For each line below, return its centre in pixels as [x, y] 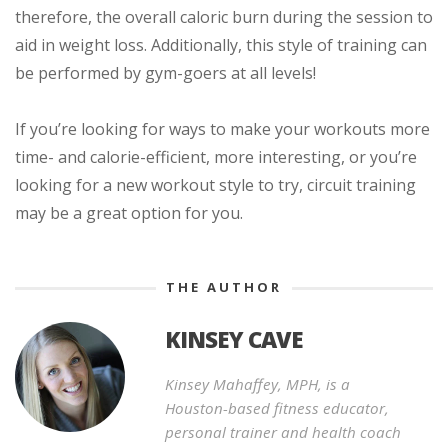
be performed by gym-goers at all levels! [165, 72]
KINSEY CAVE [234, 339]
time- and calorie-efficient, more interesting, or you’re [216, 156]
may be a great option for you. [129, 212]
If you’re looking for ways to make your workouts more [222, 128]
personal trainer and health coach [283, 432]
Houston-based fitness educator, [277, 408]
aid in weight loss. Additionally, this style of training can [221, 44]
